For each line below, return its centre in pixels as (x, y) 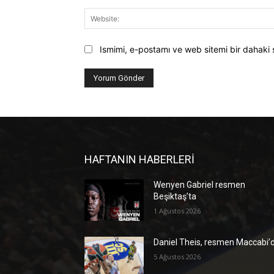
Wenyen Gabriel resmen (200, 184)
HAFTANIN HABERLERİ (139, 159)
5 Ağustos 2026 (177, 256)
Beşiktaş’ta (175, 196)
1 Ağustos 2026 (177, 210)
